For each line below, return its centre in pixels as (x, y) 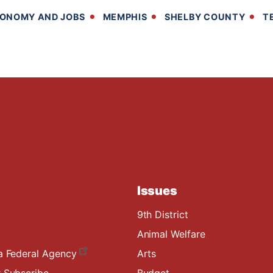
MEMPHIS (125, 16)
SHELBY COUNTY (205, 16)
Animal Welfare (171, 234)
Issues (157, 190)
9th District (162, 214)
